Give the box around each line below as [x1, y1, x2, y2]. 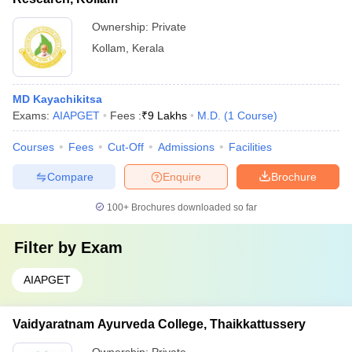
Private [152, 20, 186, 33]
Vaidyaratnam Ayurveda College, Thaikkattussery [13, 317, 306, 331]
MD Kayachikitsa [13, 93, 102, 105]
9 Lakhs [148, 109, 187, 122]
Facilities [229, 141, 272, 153]
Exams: [13, 109, 53, 122]
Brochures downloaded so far [129, 202, 257, 213]
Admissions [158, 141, 214, 153]
